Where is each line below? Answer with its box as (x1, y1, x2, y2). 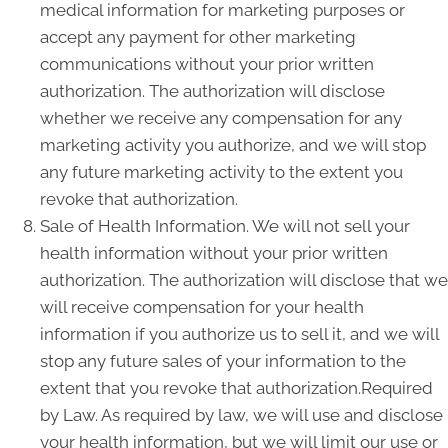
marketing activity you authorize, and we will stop (40, 135, 426, 155)
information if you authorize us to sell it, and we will (40, 324, 439, 344)
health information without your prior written (40, 243, 388, 263)
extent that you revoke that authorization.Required (40, 378, 433, 398)
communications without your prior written (40, 54, 374, 74)
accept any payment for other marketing (40, 27, 356, 47)
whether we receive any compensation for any (40, 108, 402, 128)
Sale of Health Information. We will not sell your (40, 216, 410, 236)
